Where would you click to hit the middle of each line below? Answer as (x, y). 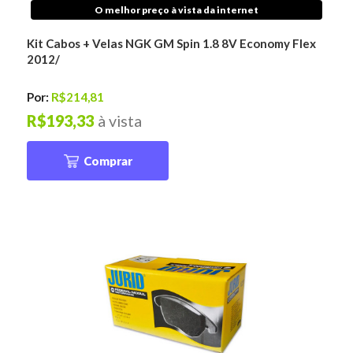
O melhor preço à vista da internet (176, 9)
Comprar (108, 160)
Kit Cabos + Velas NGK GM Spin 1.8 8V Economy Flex (172, 44)
